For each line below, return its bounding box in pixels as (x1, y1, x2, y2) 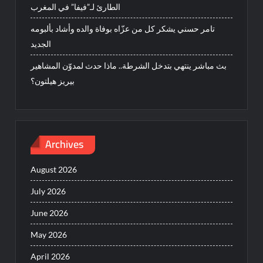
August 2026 (31, 164, 77, 174)
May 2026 (31, 230, 68, 240)
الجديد (31, 39, 52, 49)
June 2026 (31, 208, 69, 218)
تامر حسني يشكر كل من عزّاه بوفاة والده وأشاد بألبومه (31, 23, 215, 33)
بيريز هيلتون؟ (31, 76, 75, 86)
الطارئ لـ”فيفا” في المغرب (31, 2, 121, 12)
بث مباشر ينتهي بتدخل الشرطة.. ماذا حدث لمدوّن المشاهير (31, 60, 227, 70)
